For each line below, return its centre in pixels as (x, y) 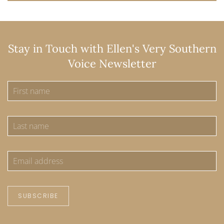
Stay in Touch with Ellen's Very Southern (112, 48)
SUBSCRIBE (38, 196)
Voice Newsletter (112, 63)
